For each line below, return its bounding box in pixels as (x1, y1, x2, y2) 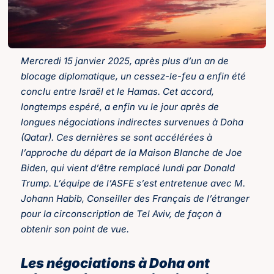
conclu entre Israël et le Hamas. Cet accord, (21, 86, 215, 98)
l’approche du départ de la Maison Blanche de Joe (21, 147, 243, 159)
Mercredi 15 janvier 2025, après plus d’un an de (21, 55, 229, 67)
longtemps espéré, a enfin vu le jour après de (21, 101, 220, 113)
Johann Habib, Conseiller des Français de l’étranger (21, 193, 250, 205)
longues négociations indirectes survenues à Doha (21, 116, 244, 128)
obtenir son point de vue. (21, 223, 130, 235)
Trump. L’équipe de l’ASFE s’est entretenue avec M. (21, 177, 246, 190)
